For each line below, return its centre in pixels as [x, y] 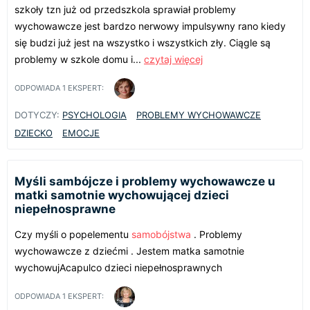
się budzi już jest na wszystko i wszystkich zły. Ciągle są [143, 42]
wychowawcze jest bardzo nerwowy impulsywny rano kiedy [150, 26]
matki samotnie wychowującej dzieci [122, 195]
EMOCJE [81, 133]
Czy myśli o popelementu [73, 234]
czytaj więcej [173, 59]
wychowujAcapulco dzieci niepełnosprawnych [118, 267]
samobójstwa [161, 234]
